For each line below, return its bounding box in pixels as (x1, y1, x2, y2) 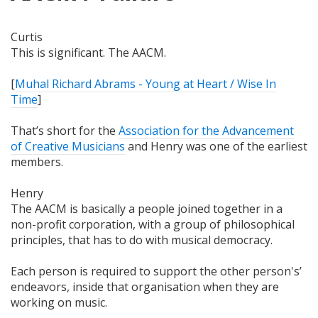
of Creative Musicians (11, 138, 125, 154)
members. (11, 153, 63, 170)
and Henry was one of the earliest (125, 138, 307, 154)
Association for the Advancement (119, 122, 294, 138)
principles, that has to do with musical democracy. (11, 231, 273, 248)
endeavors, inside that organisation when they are (11, 278, 279, 295)
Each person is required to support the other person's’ (11, 263, 302, 279)
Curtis (11, 28, 43, 45)
